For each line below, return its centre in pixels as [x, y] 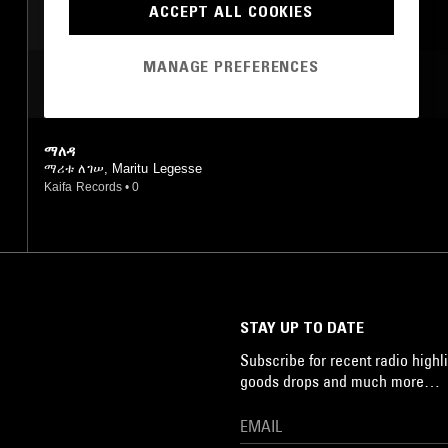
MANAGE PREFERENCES [231, 66]
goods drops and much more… [340, 380]
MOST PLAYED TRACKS [132, 83]
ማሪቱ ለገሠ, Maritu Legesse [123, 168]
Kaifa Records [83, 186]
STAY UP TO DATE [302, 326]
